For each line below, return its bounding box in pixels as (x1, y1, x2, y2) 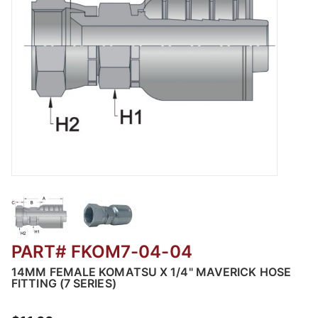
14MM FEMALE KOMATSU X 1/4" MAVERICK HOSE (11, 265, 292, 280)
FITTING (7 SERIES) (11, 276, 116, 291)
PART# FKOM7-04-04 (11, 241, 192, 263)
